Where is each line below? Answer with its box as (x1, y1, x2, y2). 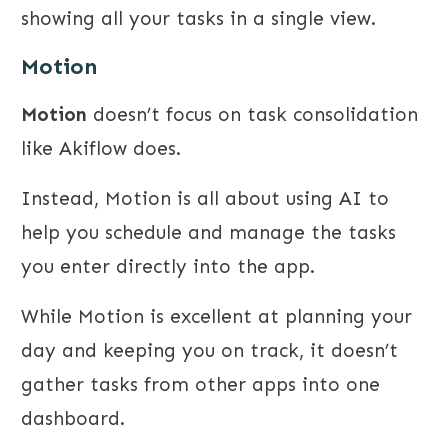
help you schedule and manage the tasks (21, 221, 396, 245)
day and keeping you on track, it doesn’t (21, 339, 398, 363)
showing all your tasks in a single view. (21, 7, 376, 31)
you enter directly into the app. (21, 255, 321, 279)
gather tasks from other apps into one (21, 373, 380, 397)
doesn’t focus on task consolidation (87, 103, 418, 127)
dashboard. (21, 407, 125, 431)
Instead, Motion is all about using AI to (21, 187, 389, 211)
